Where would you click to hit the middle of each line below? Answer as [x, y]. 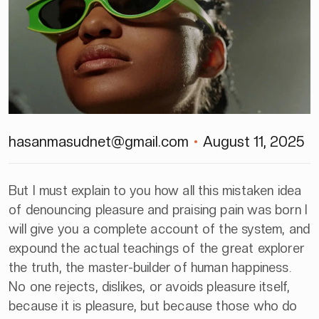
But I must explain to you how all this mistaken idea [155, 190]
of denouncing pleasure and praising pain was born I [158, 209]
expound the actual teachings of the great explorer [156, 248]
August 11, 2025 [253, 141]
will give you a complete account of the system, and [159, 229]
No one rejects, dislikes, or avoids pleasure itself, [150, 286]
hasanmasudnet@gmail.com [99, 141]
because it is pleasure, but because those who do [153, 305]
